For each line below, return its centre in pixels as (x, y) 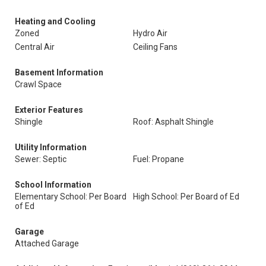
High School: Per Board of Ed (186, 197)
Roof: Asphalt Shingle (173, 122)
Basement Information (59, 72)
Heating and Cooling (55, 21)
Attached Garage (47, 243)
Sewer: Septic (41, 159)
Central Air (35, 47)
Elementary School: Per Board (71, 197)
